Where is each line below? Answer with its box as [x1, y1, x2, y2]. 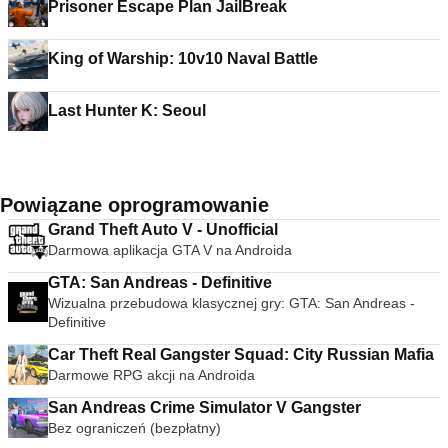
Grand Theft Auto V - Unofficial [48, 221, 279, 238]
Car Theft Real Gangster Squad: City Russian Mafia [48, 346, 434, 363]
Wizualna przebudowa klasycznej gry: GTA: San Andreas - [48, 295, 415, 311]
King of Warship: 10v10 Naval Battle [48, 50, 318, 67]
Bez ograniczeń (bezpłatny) [48, 420, 221, 436]
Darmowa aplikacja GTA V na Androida [48, 242, 293, 258]
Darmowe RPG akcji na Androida [48, 367, 256, 383]
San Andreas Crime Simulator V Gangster [48, 399, 362, 416]
